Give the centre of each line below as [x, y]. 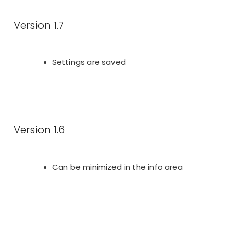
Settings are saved [89, 62]
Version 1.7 [39, 25]
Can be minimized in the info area [117, 167]
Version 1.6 [39, 130]
